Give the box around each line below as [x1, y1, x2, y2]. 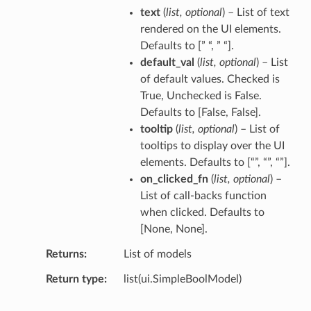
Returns [45, 248, 84, 260]
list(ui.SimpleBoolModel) [123, 273, 242, 285]
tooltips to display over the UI [140, 140, 285, 151]
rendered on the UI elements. [140, 23, 281, 35]
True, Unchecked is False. [140, 90, 262, 101]
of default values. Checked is [140, 73, 280, 85]
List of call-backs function [140, 190, 267, 201]
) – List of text [221, 6, 289, 18]
